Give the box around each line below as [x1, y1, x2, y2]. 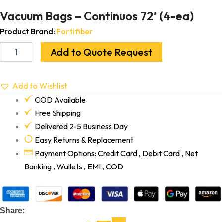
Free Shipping [34, 108, 81, 118]
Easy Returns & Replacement [34, 134, 133, 145]
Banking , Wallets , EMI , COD [24, 161, 124, 171]
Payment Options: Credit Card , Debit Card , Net [34, 148, 198, 158]
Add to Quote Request [50, 45, 152, 58]
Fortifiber [56, 26, 93, 37]
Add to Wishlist [12, 80, 67, 91]
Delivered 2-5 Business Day [34, 121, 128, 131]
